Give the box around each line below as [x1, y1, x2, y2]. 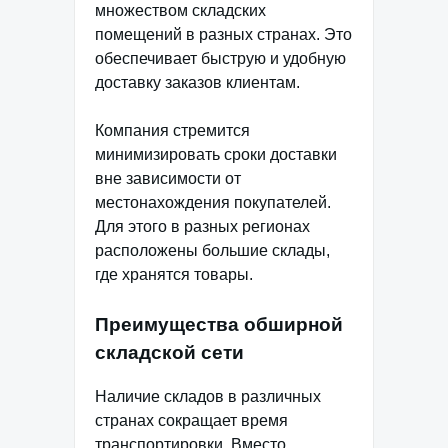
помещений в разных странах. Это [95, 25, 352, 43]
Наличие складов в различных [95, 388, 321, 406]
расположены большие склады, [95, 241, 330, 259]
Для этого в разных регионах [95, 217, 310, 235]
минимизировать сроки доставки [95, 145, 337, 163]
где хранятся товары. [95, 265, 253, 283]
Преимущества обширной [95, 313, 343, 335]
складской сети [95, 341, 244, 363]
